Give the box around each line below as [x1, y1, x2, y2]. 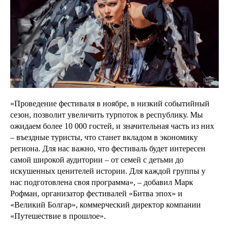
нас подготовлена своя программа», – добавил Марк [10, 178, 193, 187]
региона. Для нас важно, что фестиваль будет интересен [10, 144, 205, 153]
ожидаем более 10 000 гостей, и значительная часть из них [10, 122, 214, 131]
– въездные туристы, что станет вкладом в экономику [10, 133, 198, 142]
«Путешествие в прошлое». [10, 212, 106, 221]
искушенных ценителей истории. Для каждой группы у [10, 167, 205, 176]
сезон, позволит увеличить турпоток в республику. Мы [10, 110, 203, 120]
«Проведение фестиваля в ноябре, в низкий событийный [10, 99, 210, 108]
